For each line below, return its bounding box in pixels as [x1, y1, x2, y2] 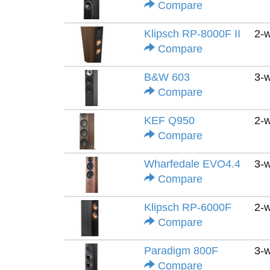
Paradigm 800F [144, 245, 218, 257]
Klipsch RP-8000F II [144, 28, 240, 40]
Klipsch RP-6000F [144, 201, 231, 213]
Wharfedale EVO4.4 [144, 158, 240, 170]
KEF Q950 [144, 115, 195, 127]
